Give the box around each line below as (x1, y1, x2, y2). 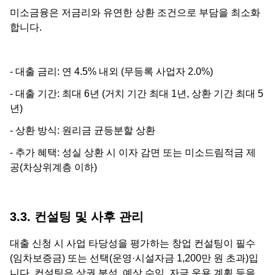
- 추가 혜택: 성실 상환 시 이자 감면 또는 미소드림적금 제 (10, 147, 256, 158)
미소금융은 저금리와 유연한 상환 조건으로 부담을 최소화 (10, 7, 260, 18)
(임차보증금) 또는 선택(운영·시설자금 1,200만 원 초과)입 (10, 252, 258, 263)
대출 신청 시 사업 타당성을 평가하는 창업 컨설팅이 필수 (10, 238, 255, 249)
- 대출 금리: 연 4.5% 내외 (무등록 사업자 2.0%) (10, 66, 213, 77)
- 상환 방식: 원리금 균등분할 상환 (10, 125, 155, 136)
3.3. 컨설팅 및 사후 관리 (10, 209, 144, 223)
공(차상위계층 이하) (10, 161, 97, 172)
